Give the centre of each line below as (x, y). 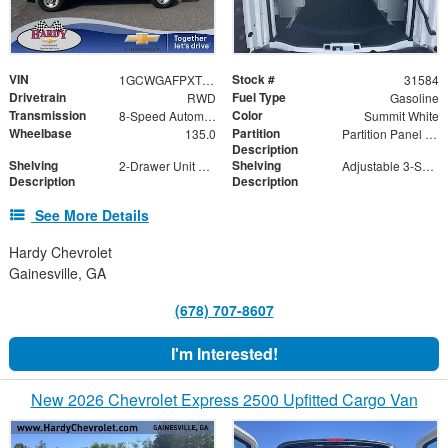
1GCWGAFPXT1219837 (207, 80)
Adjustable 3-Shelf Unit (427, 166)
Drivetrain (37, 97)
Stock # (253, 79)
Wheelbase (40, 133)
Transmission (47, 115)
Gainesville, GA (57, 273)
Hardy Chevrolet (60, 252)
